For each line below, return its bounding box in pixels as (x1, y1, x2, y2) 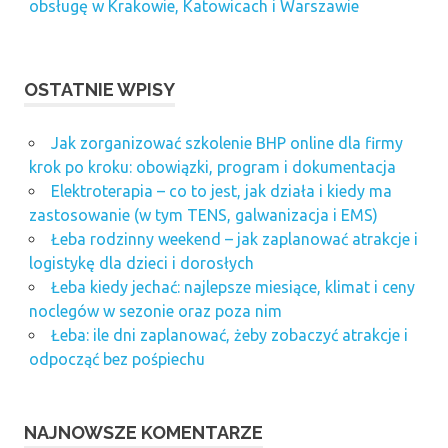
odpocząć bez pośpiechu (28, 350, 205, 369)
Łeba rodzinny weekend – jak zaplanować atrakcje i (50, 230, 418, 249)
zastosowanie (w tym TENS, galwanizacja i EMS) (28, 206, 378, 225)
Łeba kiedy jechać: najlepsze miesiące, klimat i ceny (50, 278, 415, 297)
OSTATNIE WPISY (24, 79, 175, 101)
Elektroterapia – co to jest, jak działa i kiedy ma (50, 182, 392, 201)
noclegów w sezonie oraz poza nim (28, 302, 282, 321)
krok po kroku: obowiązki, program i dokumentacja (28, 158, 396, 177)
